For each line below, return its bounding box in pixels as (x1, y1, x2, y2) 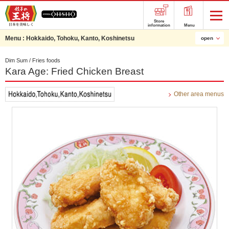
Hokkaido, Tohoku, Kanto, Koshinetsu (26, 35, 134, 42)
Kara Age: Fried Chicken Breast (5, 66, 144, 77)
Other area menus (174, 90, 224, 98)
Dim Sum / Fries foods (5, 57, 60, 63)
